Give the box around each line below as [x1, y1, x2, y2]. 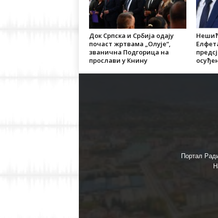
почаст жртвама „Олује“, [89, 39, 171, 48]
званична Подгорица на [89, 48, 169, 56]
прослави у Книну [89, 56, 147, 65]
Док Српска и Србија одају [89, 31, 174, 40]
